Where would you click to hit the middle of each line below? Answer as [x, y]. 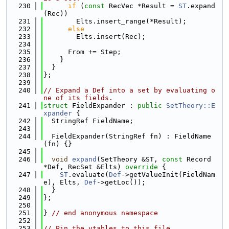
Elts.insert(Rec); [95, 37]
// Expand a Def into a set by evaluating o [129, 90]
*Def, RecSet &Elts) [82, 167]
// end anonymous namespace [105, 213]
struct [58, 106]
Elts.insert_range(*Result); [115, 21]
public [150, 106]
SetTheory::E [191, 106]
